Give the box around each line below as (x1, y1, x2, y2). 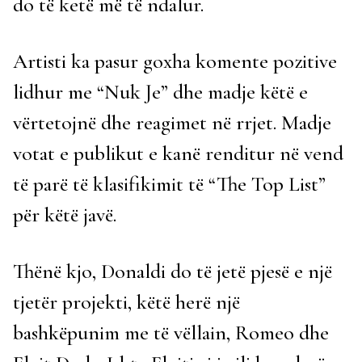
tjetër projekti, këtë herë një (13, 288, 240, 314)
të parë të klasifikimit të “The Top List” (13, 170, 326, 196)
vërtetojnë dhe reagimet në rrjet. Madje (13, 109, 331, 135)
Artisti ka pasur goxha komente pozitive (13, 48, 337, 74)
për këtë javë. (13, 201, 116, 227)
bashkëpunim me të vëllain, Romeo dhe (13, 319, 329, 345)
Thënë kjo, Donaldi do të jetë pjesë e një (13, 258, 332, 284)
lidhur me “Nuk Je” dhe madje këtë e (13, 78, 308, 104)
